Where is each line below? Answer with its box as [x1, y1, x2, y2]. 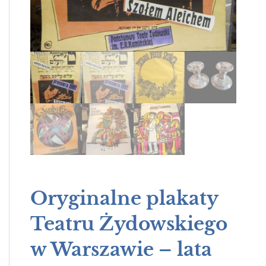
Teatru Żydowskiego [30, 212, 227, 235]
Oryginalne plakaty [30, 186, 218, 210]
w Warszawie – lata [30, 237, 212, 261]
